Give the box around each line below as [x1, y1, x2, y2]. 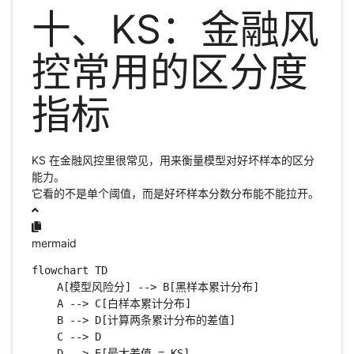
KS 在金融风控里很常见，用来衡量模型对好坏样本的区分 [31, 153, 314, 168]
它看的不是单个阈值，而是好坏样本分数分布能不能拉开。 [31, 186, 319, 201]
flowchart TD [31, 264, 107, 277]
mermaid [31, 236, 77, 250]
